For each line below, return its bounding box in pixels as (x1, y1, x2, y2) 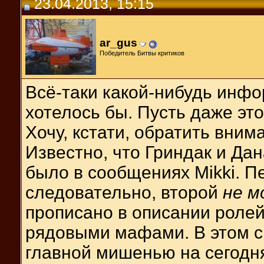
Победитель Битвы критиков (100, 49, 184, 57)
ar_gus (100, 36, 137, 49)
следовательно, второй (25, 182, 223, 202)
